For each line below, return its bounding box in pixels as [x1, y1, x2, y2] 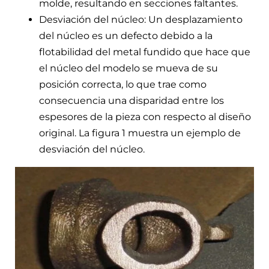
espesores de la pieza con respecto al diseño [39, 110, 251, 122]
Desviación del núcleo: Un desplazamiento [39, 13, 243, 25]
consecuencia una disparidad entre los [39, 94, 224, 106]
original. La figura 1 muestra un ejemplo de [39, 127, 241, 139]
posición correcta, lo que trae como [39, 78, 207, 90]
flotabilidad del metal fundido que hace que [39, 46, 250, 58]
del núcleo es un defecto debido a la [39, 29, 213, 41]
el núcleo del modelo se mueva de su [39, 62, 218, 74]
